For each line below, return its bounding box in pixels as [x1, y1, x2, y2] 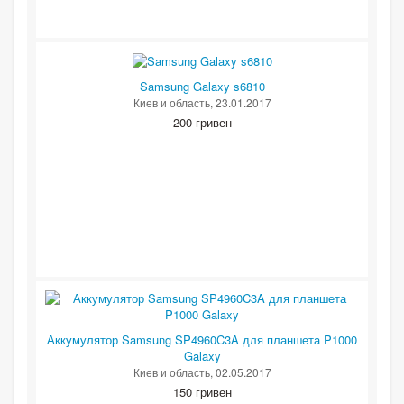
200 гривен [172, 114, 232, 132]
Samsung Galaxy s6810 [139, 78, 265, 96]
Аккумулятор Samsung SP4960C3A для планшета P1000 [47, 331, 357, 349]
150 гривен [172, 383, 232, 401]
